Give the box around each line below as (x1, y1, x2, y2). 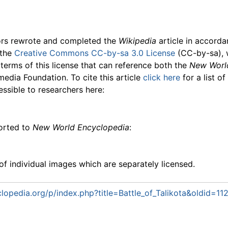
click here (143, 72, 180, 82)
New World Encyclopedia (33, 122, 129, 132)
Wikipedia (119, 35, 156, 46)
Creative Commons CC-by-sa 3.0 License (14, 47, 175, 58)
